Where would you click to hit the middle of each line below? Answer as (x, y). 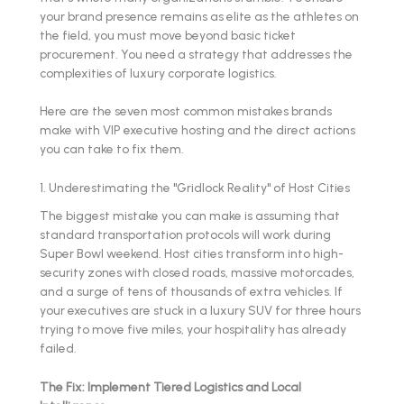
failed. (58, 348)
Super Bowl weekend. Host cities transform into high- (192, 253)
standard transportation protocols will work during (185, 234)
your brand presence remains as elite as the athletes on (199, 16)
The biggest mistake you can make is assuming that (190, 215)
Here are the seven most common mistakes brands (186, 111)
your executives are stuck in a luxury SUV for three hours (200, 310)
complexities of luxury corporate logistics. (158, 73)
